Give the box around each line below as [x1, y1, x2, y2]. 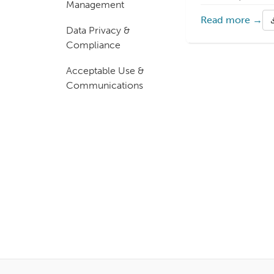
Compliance [66, 39, 120, 51]
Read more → [201, 14, 262, 26]
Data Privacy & [66, 24, 130, 36]
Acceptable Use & [66, 65, 144, 76]
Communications [66, 80, 143, 91]
